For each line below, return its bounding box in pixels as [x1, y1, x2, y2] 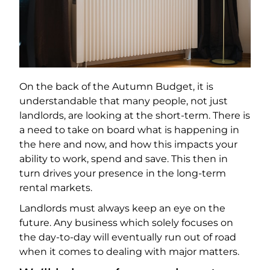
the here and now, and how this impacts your [19, 139, 237, 151]
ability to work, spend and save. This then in [19, 153, 228, 165]
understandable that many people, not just [19, 95, 228, 107]
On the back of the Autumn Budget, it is [19, 81, 213, 93]
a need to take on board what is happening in [19, 124, 239, 136]
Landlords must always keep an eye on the [19, 202, 225, 215]
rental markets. [19, 182, 92, 194]
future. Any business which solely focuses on [19, 217, 233, 229]
